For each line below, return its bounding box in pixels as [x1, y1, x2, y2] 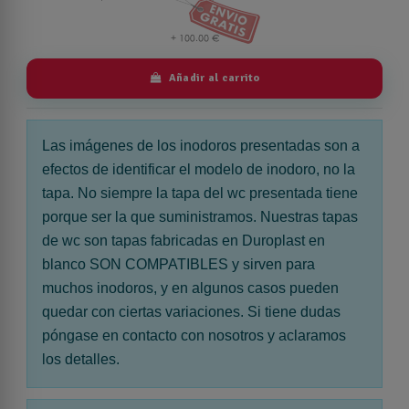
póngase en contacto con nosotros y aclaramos [42, 327, 346, 343]
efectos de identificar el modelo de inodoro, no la [42, 161, 355, 177]
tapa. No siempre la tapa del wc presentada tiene [42, 184, 358, 201]
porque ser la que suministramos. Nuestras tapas [42, 208, 358, 225]
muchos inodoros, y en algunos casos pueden [42, 279, 339, 296]
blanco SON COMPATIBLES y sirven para [42, 256, 315, 272]
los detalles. [42, 351, 120, 367]
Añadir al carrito [168, 71, 260, 86]
